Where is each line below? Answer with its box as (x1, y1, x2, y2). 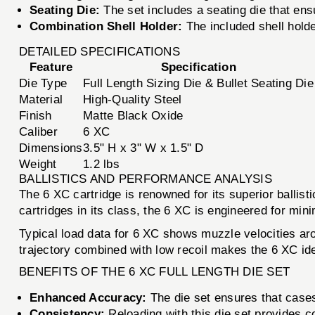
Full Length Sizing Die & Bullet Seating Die (83, 76, 314, 90)
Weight (19, 157, 57, 171)
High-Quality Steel (83, 92, 182, 106)
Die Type (19, 76, 67, 90)
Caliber (19, 124, 58, 139)
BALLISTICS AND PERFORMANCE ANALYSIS (19, 172, 272, 186)
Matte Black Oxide (83, 108, 184, 122)
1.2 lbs (83, 157, 120, 171)
